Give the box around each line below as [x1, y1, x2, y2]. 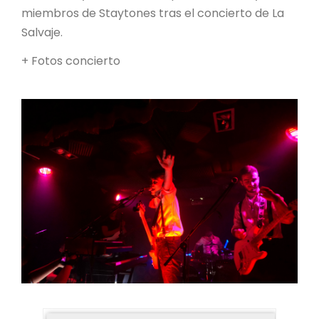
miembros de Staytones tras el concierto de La [21, 5, 284, 22]
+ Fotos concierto [21, 53, 120, 70]
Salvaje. [21, 24, 63, 41]
